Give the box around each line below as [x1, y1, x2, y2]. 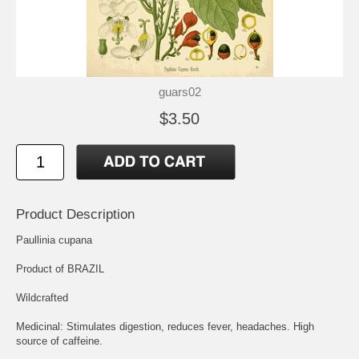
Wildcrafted [16, 292, 68, 305]
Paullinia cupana [16, 234, 92, 247]
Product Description [16, 207, 135, 223]
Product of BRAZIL [16, 263, 104, 276]
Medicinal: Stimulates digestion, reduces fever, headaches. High [16, 321, 314, 333]
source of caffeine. [16, 335, 103, 348]
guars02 [158, 85, 201, 99]
